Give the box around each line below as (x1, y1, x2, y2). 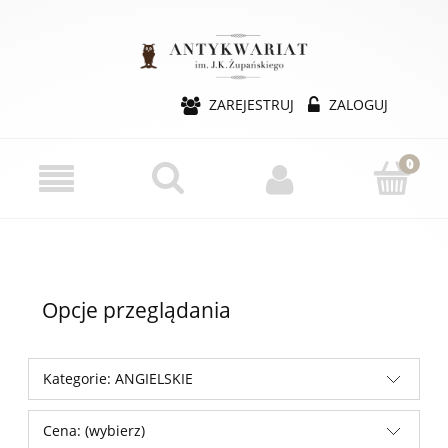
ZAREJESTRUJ (209, 94, 294, 114)
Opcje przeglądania (42, 295, 231, 324)
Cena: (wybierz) (43, 420, 145, 440)
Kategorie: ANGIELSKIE (43, 368, 193, 388)
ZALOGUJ (329, 94, 388, 114)
